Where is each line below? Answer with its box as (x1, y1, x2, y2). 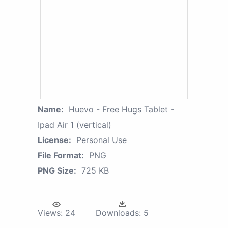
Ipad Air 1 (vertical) (38, 119, 111, 130)
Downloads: (96, 207, 141, 218)
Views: (38, 207, 63, 218)
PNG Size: (38, 165, 76, 176)
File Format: (38, 150, 84, 160)
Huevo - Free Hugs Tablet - (69, 104, 174, 115)
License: (38, 134, 71, 145)
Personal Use (76, 134, 127, 145)
